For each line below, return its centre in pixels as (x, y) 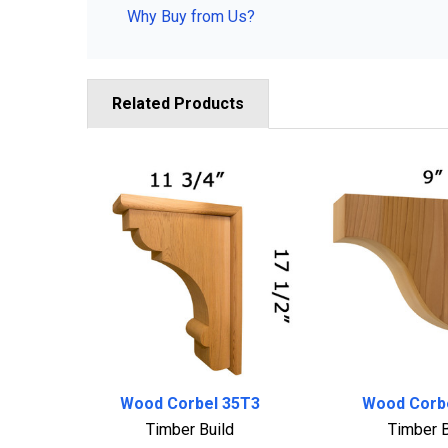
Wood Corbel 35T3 (190, 403)
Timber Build (190, 429)
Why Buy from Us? (191, 17)
